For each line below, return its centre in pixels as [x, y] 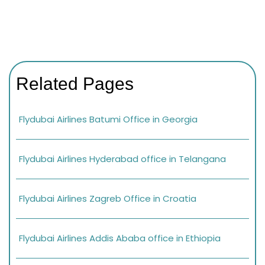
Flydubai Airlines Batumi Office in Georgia [108, 119]
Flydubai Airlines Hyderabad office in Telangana [122, 159]
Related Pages [75, 84]
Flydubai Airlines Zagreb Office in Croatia [108, 199]
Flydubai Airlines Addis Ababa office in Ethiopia [120, 238]
